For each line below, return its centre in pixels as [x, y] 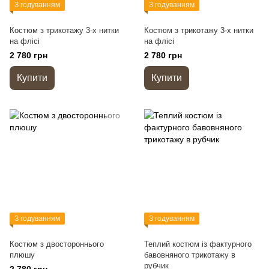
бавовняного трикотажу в [190, 255]
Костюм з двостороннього [57, 244]
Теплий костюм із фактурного [198, 244]
